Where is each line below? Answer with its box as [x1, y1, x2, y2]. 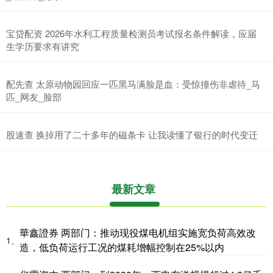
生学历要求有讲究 [6, 39, 79, 52]
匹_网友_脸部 [6, 90, 62, 103]
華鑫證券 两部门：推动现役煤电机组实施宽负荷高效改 [19, 225, 256, 239]
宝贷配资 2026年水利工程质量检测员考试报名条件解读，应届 [6, 26, 257, 40]
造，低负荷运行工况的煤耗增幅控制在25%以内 [19, 239, 224, 254]
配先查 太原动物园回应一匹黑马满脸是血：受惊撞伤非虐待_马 [6, 77, 260, 90]
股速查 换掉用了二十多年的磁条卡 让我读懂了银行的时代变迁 [6, 127, 258, 141]
